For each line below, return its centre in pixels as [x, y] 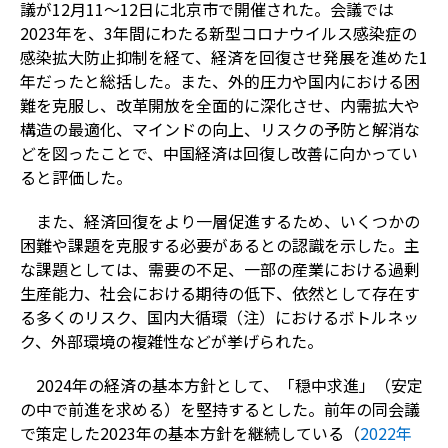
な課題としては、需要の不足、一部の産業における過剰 [219, 268]
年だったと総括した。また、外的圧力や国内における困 [219, 80]
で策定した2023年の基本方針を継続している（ [189, 432]
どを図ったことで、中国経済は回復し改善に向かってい [218, 152]
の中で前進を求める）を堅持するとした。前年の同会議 [219, 408]
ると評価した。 [75, 176]
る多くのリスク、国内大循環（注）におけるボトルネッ [219, 316]
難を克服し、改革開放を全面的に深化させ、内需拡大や [219, 104]
